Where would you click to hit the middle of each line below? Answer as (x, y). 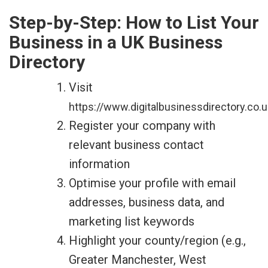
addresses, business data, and (147, 202)
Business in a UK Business (116, 42)
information (99, 164)
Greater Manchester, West (138, 260)
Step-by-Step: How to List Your (134, 22)
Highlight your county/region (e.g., (157, 240)
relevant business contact (136, 145)
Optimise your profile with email (152, 183)
